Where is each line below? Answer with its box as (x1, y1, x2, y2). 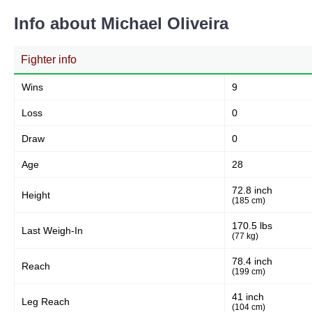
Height (22, 189, 50, 201)
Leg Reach (22, 296, 70, 307)
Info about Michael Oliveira (14, 14, 228, 33)
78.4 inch (232, 256, 272, 267)
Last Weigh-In (22, 225, 83, 236)
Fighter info (21, 54, 77, 65)
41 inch (232, 291, 264, 302)
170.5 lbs (232, 220, 272, 231)
